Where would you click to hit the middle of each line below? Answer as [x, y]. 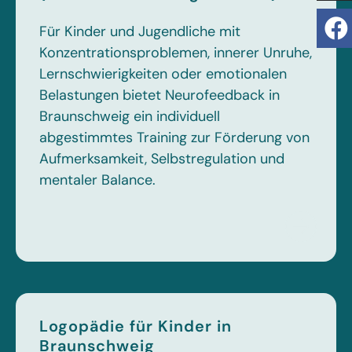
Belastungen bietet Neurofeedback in [159, 95]
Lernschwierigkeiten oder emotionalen [163, 74]
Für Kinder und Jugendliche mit [140, 31]
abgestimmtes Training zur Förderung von [174, 137]
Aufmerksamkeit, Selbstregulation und [162, 159]
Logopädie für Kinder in [136, 326]
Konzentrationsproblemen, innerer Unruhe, [176, 53]
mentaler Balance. [97, 180]
